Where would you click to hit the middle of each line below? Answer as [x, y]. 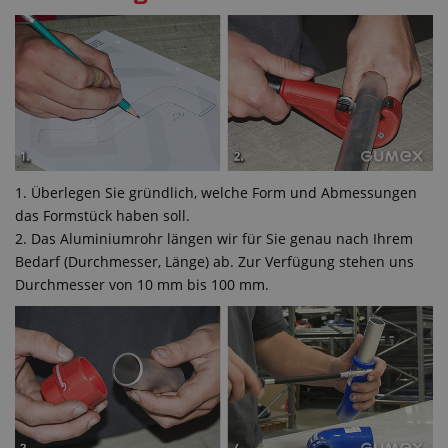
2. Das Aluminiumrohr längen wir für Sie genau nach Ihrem [214, 239]
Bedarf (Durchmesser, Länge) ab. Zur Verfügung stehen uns [214, 262]
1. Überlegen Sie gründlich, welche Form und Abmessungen [216, 193]
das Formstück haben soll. [102, 216]
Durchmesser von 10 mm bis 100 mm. [142, 285]
